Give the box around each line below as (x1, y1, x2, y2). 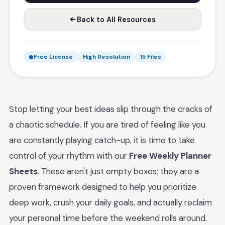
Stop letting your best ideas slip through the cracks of (9, 103, 212, 115)
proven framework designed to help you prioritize (9, 181, 196, 192)
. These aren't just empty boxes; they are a (38, 166, 199, 177)
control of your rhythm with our (9, 150, 129, 161)
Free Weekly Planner (129, 150, 211, 161)
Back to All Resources (77, 15, 156, 24)
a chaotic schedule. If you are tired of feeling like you (9, 119, 205, 130)
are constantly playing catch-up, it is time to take (9, 135, 195, 146)
